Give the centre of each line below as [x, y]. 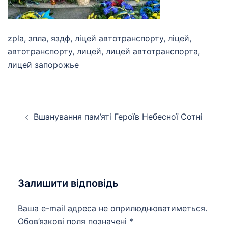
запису [28, 137]
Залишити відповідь [68, 183]
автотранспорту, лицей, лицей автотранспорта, [104, 51]
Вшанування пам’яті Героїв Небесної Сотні [118, 117]
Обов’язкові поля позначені [74, 221]
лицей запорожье [43, 65]
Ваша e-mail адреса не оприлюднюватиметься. [112, 208]
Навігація [36, 108]
